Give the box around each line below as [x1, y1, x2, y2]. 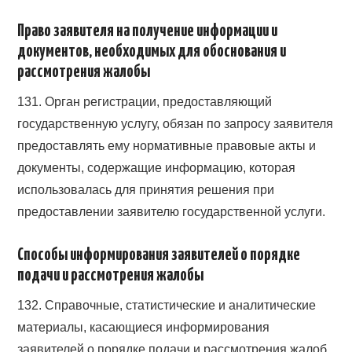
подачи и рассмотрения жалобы [17, 267, 204, 284]
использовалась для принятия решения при [17, 182, 275, 196]
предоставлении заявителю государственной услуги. [17, 204, 326, 218]
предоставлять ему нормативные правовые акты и [17, 138, 317, 152]
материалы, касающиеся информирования [17, 320, 270, 334]
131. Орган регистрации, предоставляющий [17, 94, 273, 108]
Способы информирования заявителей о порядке [17, 247, 301, 263]
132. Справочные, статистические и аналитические [17, 298, 317, 312]
